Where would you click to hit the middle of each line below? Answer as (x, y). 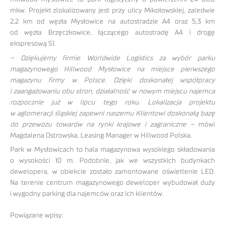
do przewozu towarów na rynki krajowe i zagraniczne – (102, 124)
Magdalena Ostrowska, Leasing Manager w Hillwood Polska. (101, 135)
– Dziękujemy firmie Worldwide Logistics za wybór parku (113, 58)
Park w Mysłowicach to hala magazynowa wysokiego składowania (113, 150)
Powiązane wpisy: (37, 215)
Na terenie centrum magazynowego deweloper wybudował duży (113, 183)
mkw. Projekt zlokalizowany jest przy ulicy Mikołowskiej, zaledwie (113, 10)
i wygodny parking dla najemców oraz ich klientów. (87, 194)
